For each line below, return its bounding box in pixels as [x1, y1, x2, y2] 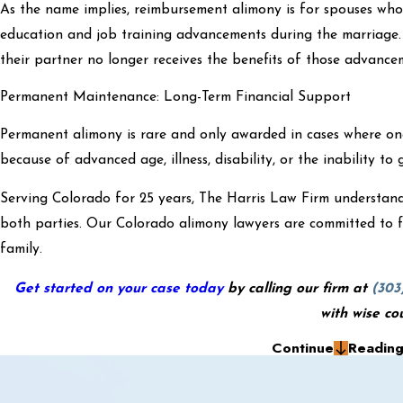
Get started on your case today [14, 281, 223, 296]
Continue [271, 337, 334, 359]
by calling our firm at [223, 281, 372, 296]
